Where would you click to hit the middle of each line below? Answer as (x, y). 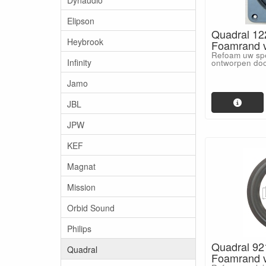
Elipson (81, 20)
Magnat (81, 166)
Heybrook (85, 41)
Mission (81, 187)
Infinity (79, 62)
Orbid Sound (91, 208)
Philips (79, 228)
